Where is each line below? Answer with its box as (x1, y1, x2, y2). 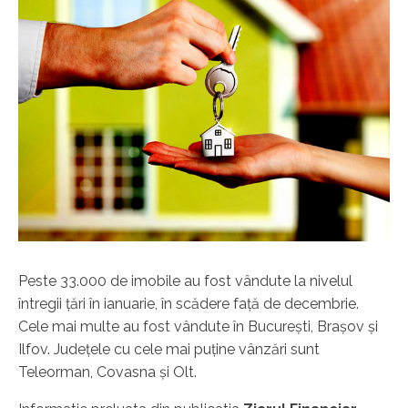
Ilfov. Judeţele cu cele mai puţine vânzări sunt (18, 341, 320, 359)
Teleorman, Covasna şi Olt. (18, 363, 197, 382)
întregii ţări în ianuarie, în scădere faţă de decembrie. (18, 295, 359, 313)
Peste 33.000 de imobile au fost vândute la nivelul (18, 272, 352, 291)
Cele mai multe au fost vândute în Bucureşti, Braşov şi (18, 318, 378, 336)
